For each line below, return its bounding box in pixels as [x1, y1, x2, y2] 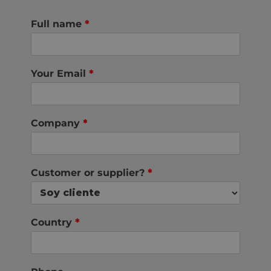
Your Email [31, 67, 89, 79]
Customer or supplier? [31, 166, 148, 178]
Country [31, 216, 75, 228]
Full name [31, 18, 85, 30]
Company [31, 117, 83, 129]
